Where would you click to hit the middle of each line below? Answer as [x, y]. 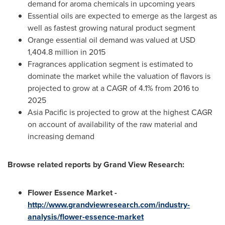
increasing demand [61, 137]
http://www [47, 205]
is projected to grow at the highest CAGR [140, 113]
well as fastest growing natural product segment [111, 28]
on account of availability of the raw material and [113, 125]
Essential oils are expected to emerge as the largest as [122, 16]
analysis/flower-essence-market [86, 217]
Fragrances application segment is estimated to [110, 64]
